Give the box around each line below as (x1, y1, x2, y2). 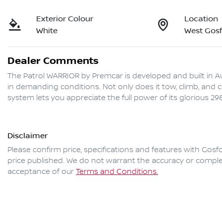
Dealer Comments (7, 55, 99, 67)
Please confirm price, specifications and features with (7, 146, 202, 155)
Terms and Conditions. (76, 167, 158, 177)
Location (184, 14, 219, 24)
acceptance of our (7, 167, 74, 177)
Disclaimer (7, 131, 48, 141)
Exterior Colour (36, 14, 94, 24)
